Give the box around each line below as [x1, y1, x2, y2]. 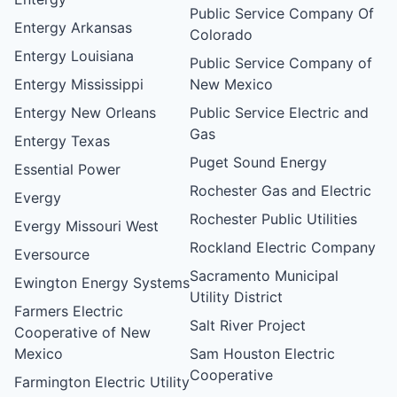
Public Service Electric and [190, 103, 370, 121]
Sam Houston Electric [190, 344, 336, 362]
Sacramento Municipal [190, 266, 339, 284]
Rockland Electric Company [190, 237, 377, 256]
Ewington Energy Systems [14, 273, 190, 292]
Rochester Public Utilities [190, 209, 358, 228]
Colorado [190, 25, 253, 43]
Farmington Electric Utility [14, 372, 190, 391]
